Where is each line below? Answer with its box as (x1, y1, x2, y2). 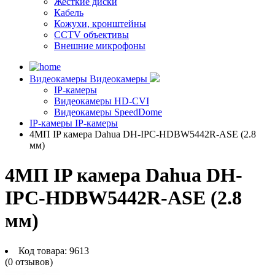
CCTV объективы (54, 29, 129, 40)
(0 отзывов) (5, 256, 53, 267)
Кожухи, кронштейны (54, 18, 146, 29)
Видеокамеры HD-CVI (54, 96, 149, 106)
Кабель (54, 7, 83, 18)
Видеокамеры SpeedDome (54, 107, 162, 117)
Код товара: (18, 245, 67, 256)
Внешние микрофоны (54, 41, 145, 51)
